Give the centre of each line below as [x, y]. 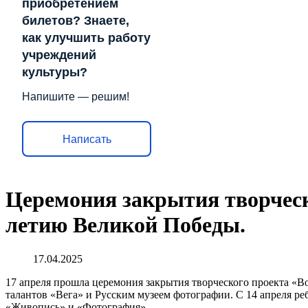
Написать [87, 139]
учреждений [59, 55]
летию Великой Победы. [125, 225]
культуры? [55, 72]
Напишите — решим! [76, 97]
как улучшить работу [86, 38]
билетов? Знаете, [76, 21]
